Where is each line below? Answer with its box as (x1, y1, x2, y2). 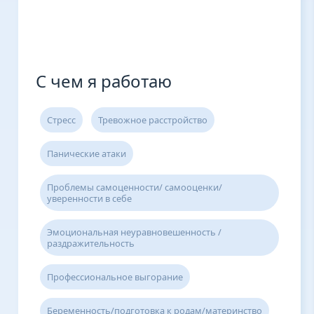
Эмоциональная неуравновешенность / (46, 226, 221, 239)
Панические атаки (46, 147, 126, 161)
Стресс (46, 114, 76, 127)
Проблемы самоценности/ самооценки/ (46, 181, 222, 194)
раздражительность (46, 237, 135, 250)
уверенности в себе (46, 192, 132, 205)
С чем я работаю (35, 69, 172, 93)
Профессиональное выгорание (46, 271, 183, 284)
